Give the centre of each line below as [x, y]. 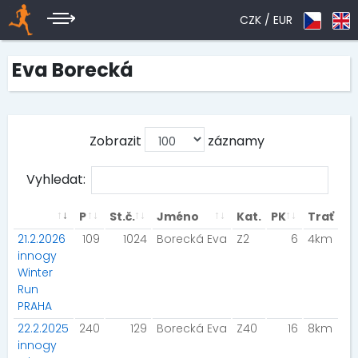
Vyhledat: [56, 179]
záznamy [235, 141]
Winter [35, 272]
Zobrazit [117, 141]
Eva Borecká [73, 70]
